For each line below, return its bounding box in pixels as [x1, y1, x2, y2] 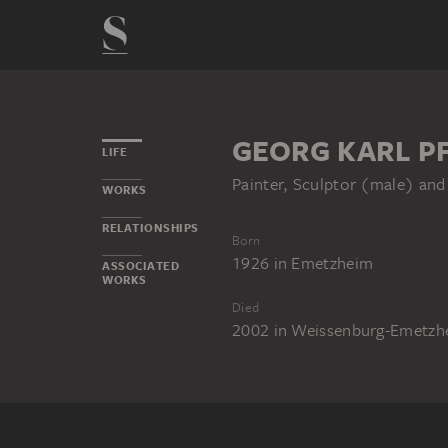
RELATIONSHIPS [102, 220, 199, 236]
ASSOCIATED [102, 258, 179, 274]
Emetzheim [291, 252, 374, 275]
